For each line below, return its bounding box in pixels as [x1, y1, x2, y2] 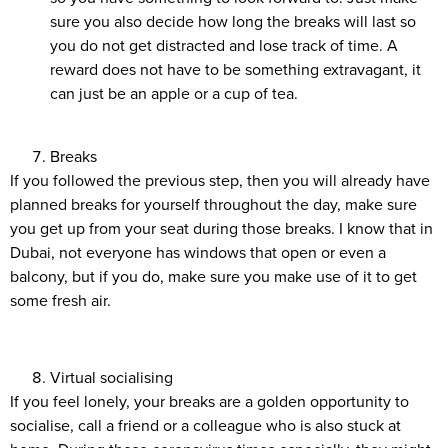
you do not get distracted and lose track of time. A [50, 34, 398, 57]
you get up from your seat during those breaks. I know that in [10, 216, 433, 239]
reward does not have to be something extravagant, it [50, 58, 421, 81]
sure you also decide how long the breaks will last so [50, 10, 416, 33]
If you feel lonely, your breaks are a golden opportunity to [10, 389, 409, 412]
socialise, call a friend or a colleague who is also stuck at [10, 413, 401, 436]
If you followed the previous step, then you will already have [10, 168, 430, 191]
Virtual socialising [50, 365, 173, 388]
